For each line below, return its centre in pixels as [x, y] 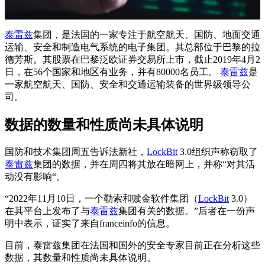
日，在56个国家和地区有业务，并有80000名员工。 [112, 72]
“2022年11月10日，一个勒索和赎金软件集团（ [101, 198]
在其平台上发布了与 [47, 211]
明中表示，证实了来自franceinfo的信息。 [90, 223]
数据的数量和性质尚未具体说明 [104, 125]
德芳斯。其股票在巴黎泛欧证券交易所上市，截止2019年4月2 [132, 59]
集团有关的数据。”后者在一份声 [187, 211]
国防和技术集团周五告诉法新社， [76, 151]
